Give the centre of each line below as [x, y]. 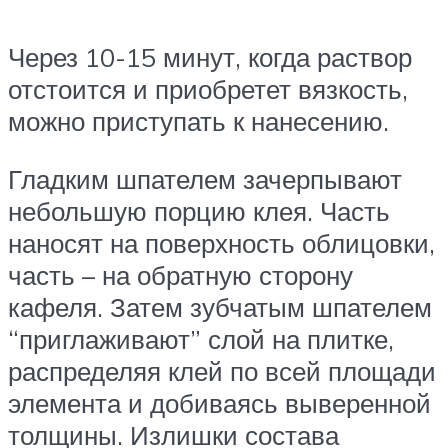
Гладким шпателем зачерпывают [205, 178]
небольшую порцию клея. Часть [199, 210]
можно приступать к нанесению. [198, 121]
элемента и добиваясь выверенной [219, 402]
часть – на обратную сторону [180, 274]
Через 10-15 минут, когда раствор [210, 57]
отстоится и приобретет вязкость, [208, 89]
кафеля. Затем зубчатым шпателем [220, 306]
